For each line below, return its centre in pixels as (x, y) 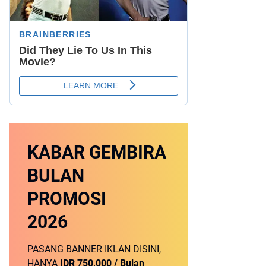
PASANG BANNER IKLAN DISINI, (94, 249)
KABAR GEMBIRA (97, 152)
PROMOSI (67, 198)
